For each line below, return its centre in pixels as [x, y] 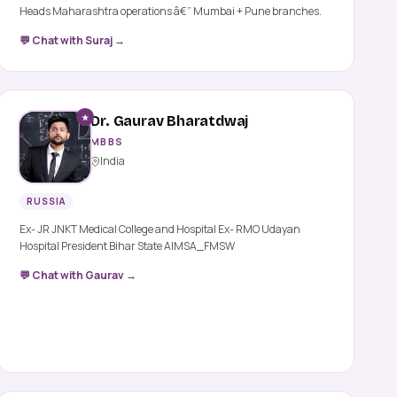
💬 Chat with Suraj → [73, 41]
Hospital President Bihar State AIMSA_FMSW [128, 246]
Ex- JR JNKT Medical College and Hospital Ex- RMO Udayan [160, 230]
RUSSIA [47, 202]
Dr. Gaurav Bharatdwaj [170, 121]
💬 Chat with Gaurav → [78, 276]
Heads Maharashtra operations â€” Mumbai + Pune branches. [171, 12]
